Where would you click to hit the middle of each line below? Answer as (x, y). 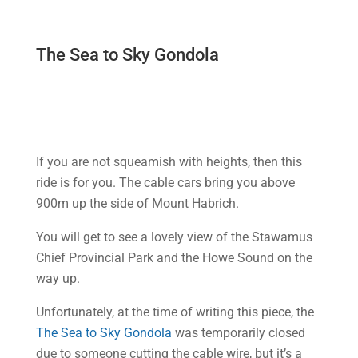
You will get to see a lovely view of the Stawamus (174, 237)
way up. (58, 278)
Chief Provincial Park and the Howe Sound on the (174, 258)
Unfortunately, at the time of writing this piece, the (175, 312)
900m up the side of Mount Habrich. (137, 203)
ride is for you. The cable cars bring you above (165, 183)
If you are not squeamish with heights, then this (169, 162)
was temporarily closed (238, 333)
